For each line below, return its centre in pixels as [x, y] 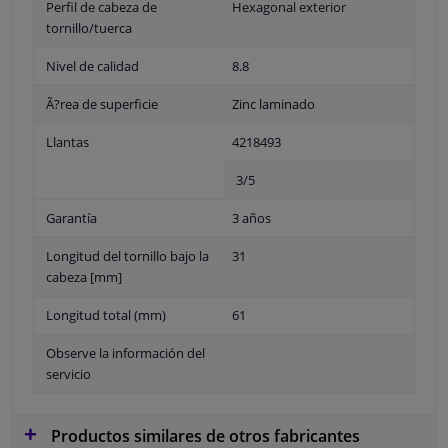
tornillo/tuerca [89, 27]
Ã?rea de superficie [102, 103]
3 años [251, 217]
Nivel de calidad [92, 65]
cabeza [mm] [84, 276]
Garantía [71, 217]
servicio [68, 373]
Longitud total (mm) [106, 314]
